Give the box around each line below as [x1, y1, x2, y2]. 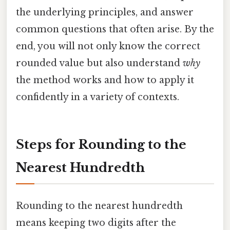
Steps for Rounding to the [16, 137, 186, 152]
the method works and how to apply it [16, 74, 194, 86]
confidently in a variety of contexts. [16, 91, 179, 103]
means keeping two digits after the [16, 217, 176, 229]
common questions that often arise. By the [16, 24, 214, 35]
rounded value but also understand [16, 57, 183, 69]
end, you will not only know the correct [16, 41, 200, 52]
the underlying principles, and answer [16, 7, 194, 18]
